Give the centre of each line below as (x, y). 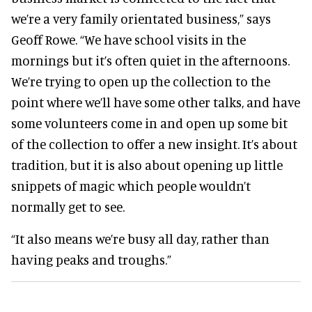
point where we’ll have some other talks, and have (156, 102)
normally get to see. (68, 206)
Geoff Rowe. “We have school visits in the (128, 39)
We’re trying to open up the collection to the (141, 81)
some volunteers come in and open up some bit (149, 123)
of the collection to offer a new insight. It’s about (154, 143)
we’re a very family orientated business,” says (141, 18)
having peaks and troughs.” (91, 259)
